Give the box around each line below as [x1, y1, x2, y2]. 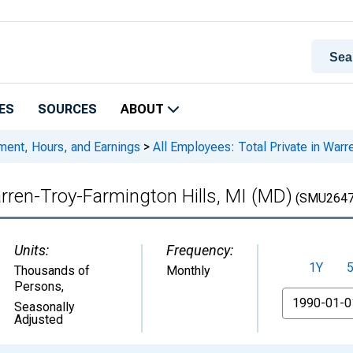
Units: [14, 242, 49, 258]
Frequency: [166, 242, 233, 258]
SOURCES [38, 102, 97, 117]
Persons [14, 279, 61, 294]
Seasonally [14, 299, 75, 314]
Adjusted [14, 312, 63, 327]
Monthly [166, 263, 210, 278]
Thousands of [14, 263, 90, 278]
